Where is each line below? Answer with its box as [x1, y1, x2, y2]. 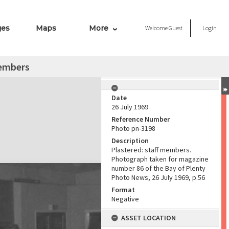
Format [111, 185, 135, 194]
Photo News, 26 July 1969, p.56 [111, 173, 205, 182]
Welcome [145, 24, 169, 32]
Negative [111, 194, 139, 203]
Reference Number [111, 114, 170, 124]
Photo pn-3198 [111, 124, 155, 133]
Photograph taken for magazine [111, 154, 209, 164]
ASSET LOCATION [121, 213, 176, 222]
